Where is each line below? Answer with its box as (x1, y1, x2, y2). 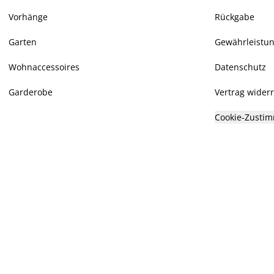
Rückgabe (215, 11, 254, 23)
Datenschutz (215, 61, 266, 73)
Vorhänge (9, 11, 48, 23)
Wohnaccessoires (9, 61, 80, 73)
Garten (9, 36, 37, 48)
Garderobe (9, 86, 53, 98)
